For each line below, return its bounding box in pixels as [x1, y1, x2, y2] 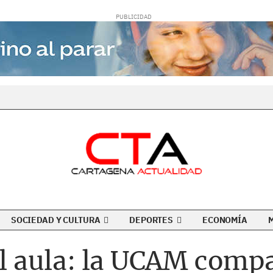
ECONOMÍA [202, 214, 247, 225]
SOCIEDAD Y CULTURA [10, 214, 102, 225]
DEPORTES [129, 214, 175, 225]
